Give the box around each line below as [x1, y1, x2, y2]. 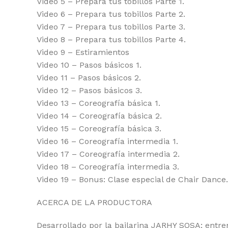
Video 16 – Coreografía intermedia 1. [37, 136, 178, 146]
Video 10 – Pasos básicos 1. [37, 60, 141, 70]
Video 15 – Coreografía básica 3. [37, 124, 161, 133]
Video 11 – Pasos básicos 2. [37, 73, 141, 82]
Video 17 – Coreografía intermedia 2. [37, 149, 180, 159]
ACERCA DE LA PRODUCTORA [37, 197, 152, 207]
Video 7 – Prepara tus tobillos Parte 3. [37, 22, 185, 32]
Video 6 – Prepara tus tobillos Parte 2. [37, 9, 185, 19]
